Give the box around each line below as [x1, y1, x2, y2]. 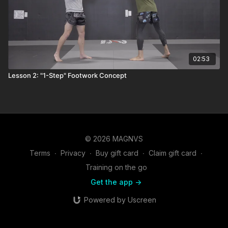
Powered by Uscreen [83, 195, 156, 204]
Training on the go [85, 163, 147, 172]
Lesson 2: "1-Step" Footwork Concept [8, 71, 127, 79]
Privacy [61, 149, 85, 157]
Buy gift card [96, 149, 138, 157]
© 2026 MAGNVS [85, 134, 143, 143]
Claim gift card [149, 149, 196, 157]
